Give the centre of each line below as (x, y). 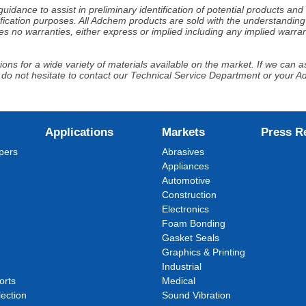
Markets (184, 132)
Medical (179, 281)
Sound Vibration (197, 295)
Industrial (182, 266)
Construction (190, 195)
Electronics (186, 209)
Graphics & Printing (204, 252)
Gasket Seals (191, 238)
